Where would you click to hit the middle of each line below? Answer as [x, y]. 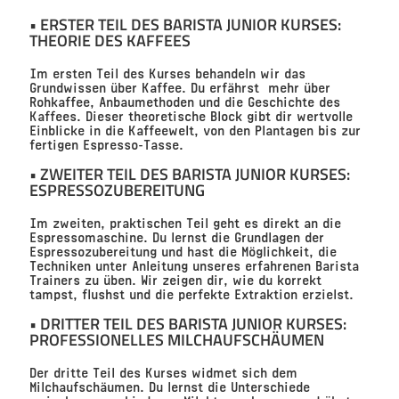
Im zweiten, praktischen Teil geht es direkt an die [185, 222]
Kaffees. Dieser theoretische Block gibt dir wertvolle [191, 115]
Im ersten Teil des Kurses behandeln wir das [167, 72]
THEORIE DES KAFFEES [110, 41]
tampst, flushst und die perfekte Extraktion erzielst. [191, 293]
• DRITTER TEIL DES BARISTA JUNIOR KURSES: [187, 324]
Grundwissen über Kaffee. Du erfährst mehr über [179, 86]
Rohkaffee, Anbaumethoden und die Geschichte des [184, 101]
